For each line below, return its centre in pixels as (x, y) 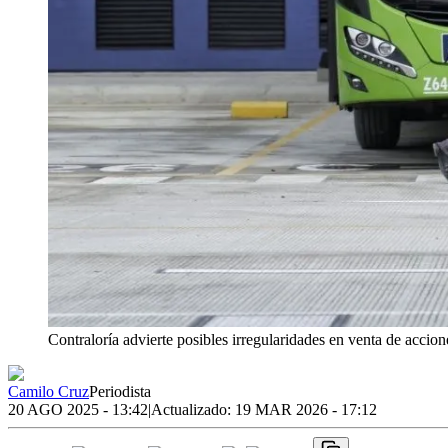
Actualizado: (193, 409)
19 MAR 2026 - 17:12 (306, 409)
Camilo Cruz (48, 391)
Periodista (120, 391)
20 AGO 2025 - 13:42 (78, 409)
